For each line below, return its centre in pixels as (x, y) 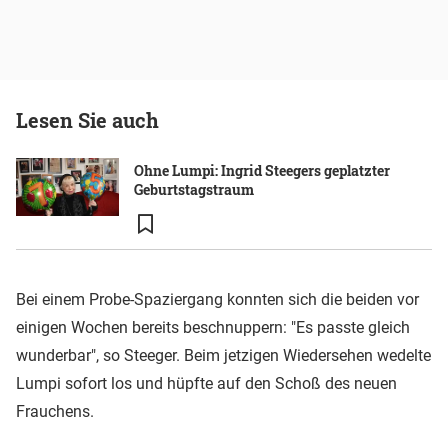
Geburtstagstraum (194, 189)
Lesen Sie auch (87, 119)
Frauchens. (55, 411)
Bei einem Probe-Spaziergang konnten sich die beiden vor (217, 299)
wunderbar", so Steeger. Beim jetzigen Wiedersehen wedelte (223, 355)
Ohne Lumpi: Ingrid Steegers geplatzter (262, 170)
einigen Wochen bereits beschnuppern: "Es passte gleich (213, 327)
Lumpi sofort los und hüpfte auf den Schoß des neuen (206, 383)
